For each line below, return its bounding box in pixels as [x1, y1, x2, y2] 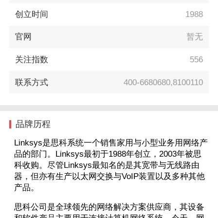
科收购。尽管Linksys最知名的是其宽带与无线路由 [14, 160, 200, 170]
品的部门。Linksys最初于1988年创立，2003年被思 [14, 149, 201, 159]
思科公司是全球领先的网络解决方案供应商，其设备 [14, 202, 204, 212]
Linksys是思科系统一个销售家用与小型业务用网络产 [14, 138, 208, 147]
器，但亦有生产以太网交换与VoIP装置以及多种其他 [14, 171, 205, 181]
